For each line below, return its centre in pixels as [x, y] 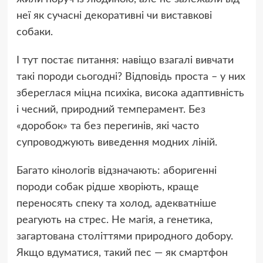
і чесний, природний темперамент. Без [111, 110]
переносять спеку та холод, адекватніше [116, 204]
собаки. [34, 33]
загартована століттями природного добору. [124, 237]
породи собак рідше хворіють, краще [107, 188]
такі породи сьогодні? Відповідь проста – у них [131, 77]
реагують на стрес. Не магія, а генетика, [114, 220]
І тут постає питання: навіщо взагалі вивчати [125, 61]
